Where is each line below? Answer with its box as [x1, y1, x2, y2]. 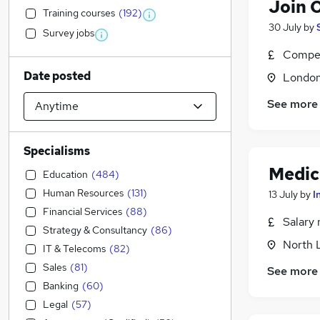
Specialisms [24, 144, 90, 159]
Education [43, 168, 88, 181]
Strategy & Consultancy [43, 224, 147, 236]
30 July [269, 21, 301, 34]
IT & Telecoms [43, 242, 106, 255]
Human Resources [43, 186, 124, 199]
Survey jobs [43, 26, 94, 39]
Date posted [24, 69, 91, 84]
